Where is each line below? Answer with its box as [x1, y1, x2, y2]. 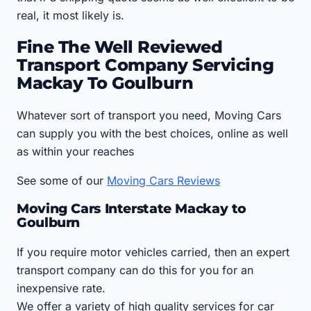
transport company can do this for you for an [17, 263, 253, 278]
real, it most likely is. [17, 8, 124, 22]
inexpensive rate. [17, 281, 106, 296]
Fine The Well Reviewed [17, 36, 223, 57]
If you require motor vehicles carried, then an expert [17, 245, 289, 260]
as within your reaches [17, 144, 134, 158]
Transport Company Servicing [17, 54, 274, 75]
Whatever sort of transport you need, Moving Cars [17, 108, 281, 122]
